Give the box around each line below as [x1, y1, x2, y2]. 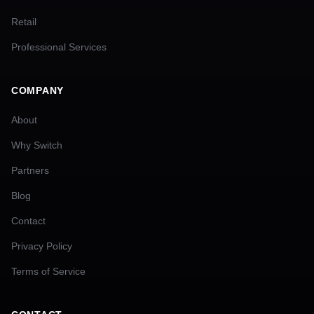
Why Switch [11, 139, 62, 151]
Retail [11, 16, 36, 27]
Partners [11, 165, 49, 176]
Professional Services [11, 41, 107, 53]
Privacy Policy [11, 240, 72, 252]
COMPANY [11, 85, 64, 96]
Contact [11, 215, 46, 226]
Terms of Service [11, 266, 86, 277]
